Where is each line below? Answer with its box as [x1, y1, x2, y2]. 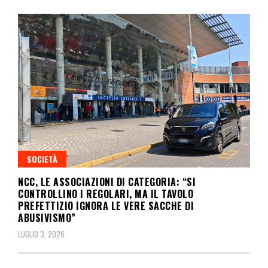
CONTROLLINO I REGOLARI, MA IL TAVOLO [18, 187, 193, 202]
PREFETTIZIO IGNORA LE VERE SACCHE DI [18, 199, 194, 214]
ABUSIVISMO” [18, 211, 76, 226]
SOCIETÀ [27, 153, 57, 166]
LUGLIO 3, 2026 [18, 228, 65, 240]
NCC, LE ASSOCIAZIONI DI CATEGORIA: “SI [18, 175, 196, 190]
